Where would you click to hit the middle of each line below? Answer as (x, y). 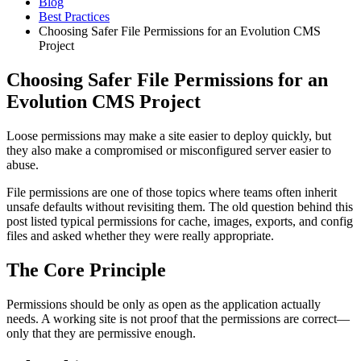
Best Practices (74, 17)
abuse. (23, 164)
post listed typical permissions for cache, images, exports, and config (180, 221)
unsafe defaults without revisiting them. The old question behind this (180, 206)
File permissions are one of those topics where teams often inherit (172, 192)
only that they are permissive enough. (101, 333)
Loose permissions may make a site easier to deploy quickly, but (169, 135)
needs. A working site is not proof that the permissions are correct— (178, 318)
